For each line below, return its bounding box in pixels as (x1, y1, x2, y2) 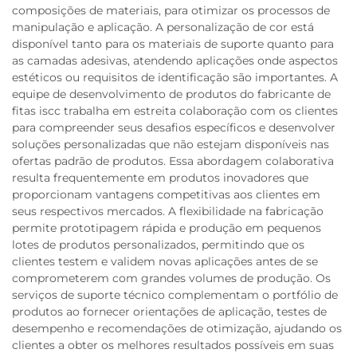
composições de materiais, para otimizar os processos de (12, 3, 330, 18)
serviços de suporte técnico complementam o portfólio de (12, 288, 338, 302)
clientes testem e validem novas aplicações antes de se (12, 254, 318, 269)
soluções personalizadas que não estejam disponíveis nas (12, 137, 329, 151)
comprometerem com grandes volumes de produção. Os (12, 271, 331, 285)
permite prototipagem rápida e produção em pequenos (12, 221, 321, 235)
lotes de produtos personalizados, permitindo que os (12, 237, 304, 252)
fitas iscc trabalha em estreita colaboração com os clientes (12, 104, 338, 118)
